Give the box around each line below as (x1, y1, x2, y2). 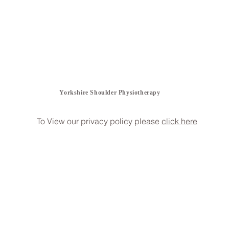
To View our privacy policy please (37, 116, 162, 126)
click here (162, 116, 197, 126)
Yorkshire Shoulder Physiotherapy (59, 89, 161, 96)
